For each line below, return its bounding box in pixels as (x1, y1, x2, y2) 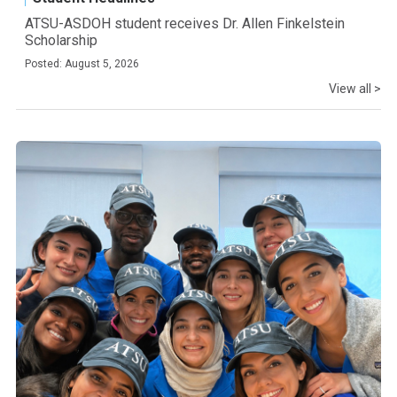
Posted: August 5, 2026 (25, 57, 139, 70)
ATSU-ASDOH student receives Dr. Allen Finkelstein (25, 14, 345, 32)
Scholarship (25, 31, 97, 49)
